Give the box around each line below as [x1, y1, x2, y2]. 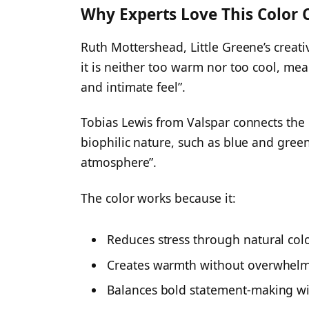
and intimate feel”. [81, 78, 186, 95]
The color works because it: [81, 190, 236, 207]
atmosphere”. [81, 154, 157, 171]
